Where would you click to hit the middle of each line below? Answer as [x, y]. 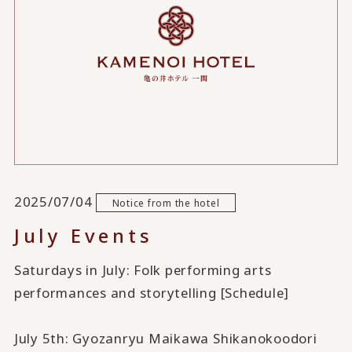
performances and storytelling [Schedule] [152, 292]
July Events [83, 236]
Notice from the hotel [166, 202]
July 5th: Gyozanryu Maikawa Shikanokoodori [165, 338]
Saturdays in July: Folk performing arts [143, 269]
